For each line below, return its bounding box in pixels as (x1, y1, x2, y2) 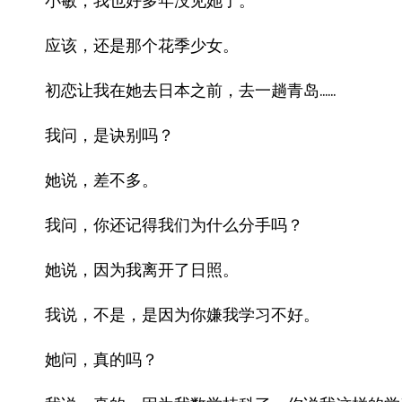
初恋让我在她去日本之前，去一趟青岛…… (45, 79, 336, 101)
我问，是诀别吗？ (45, 124, 174, 146)
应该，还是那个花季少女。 (45, 34, 239, 57)
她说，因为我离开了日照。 (45, 258, 239, 281)
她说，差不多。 (45, 169, 158, 191)
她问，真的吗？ (45, 348, 158, 371)
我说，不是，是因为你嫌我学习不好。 (45, 303, 319, 326)
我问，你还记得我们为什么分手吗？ (45, 214, 303, 236)
